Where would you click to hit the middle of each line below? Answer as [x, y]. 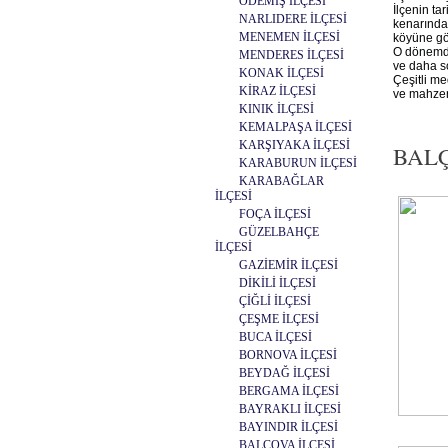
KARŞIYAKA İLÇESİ [294, 145]
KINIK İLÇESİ [276, 109]
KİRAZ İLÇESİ [277, 91]
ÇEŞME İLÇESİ [279, 319]
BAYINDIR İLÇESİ [288, 427]
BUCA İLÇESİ [275, 337]
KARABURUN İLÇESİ [298, 163]
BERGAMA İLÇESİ [289, 391]
